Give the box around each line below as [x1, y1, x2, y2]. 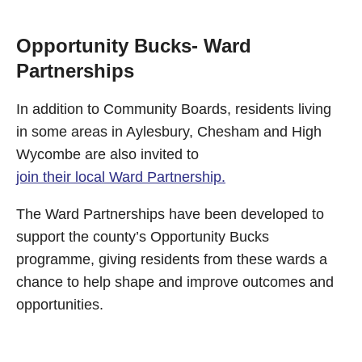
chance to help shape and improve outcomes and [16, 274, 334, 290]
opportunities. [16, 297, 103, 313]
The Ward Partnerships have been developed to [16, 206, 324, 222]
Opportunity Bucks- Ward [16, 35, 251, 57]
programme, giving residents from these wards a [16, 251, 327, 267]
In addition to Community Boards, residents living [16, 101, 331, 117]
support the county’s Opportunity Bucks [16, 229, 269, 245]
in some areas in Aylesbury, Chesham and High [16, 124, 322, 140]
